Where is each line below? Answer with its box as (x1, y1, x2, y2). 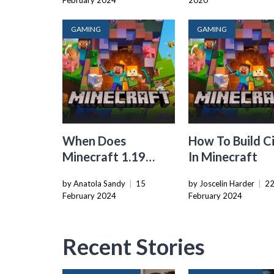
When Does (62, 133, 126, 149)
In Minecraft (188, 149, 258, 165)
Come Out (62, 165, 120, 180)
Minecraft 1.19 (62, 149, 146, 165)
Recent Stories (62, 233, 205, 261)
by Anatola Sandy (62, 179, 125, 189)
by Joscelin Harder (188, 179, 255, 189)
